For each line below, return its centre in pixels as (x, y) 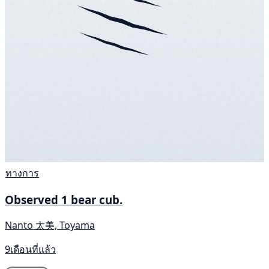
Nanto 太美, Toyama (50, 225)
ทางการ (22, 173)
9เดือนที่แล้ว (30, 249)
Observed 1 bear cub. (64, 200)
